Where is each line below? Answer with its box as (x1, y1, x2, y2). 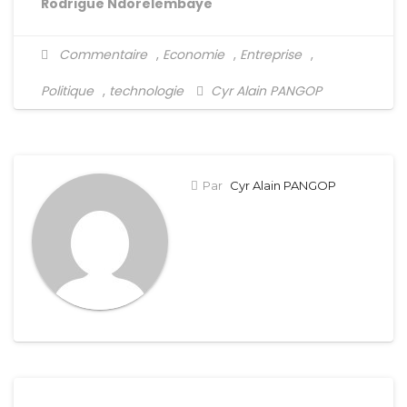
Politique (41, 82, 94, 100)
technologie (109, 82, 184, 100)
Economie (163, 45, 224, 64)
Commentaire (59, 45, 147, 64)
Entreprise (240, 45, 302, 64)
